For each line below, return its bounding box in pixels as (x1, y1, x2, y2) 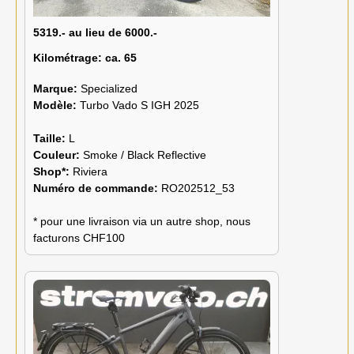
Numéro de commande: (33, 181, 161, 194)
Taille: (33, 131, 69, 145)
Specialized (81, 81, 137, 95)
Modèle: (33, 98, 80, 111)
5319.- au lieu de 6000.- (33, 26, 157, 40)
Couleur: (33, 148, 83, 161)
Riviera (73, 164, 107, 178)
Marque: (33, 81, 81, 95)
